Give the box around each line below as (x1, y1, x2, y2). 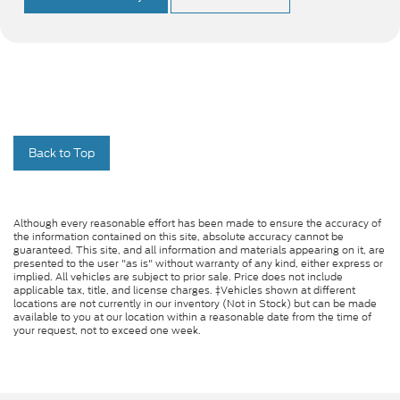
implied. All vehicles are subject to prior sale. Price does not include (13, 270, 343, 285)
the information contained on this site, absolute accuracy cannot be (13, 229, 344, 245)
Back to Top (29, 145, 95, 162)
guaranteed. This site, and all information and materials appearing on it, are (13, 243, 385, 258)
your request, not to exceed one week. (13, 323, 201, 338)
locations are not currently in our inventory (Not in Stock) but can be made (13, 296, 377, 312)
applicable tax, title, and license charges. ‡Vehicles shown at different (13, 283, 355, 298)
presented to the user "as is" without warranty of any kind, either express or (13, 256, 383, 271)
